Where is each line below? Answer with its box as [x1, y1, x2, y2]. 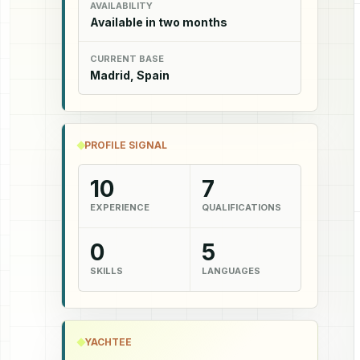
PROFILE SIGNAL [84, 138, 167, 151]
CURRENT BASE [90, 52, 164, 64]
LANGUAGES [201, 265, 260, 277]
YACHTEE [84, 335, 132, 348]
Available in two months [90, 14, 227, 29]
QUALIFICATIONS [201, 202, 281, 214]
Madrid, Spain [90, 67, 170, 82]
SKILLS [90, 265, 123, 277]
